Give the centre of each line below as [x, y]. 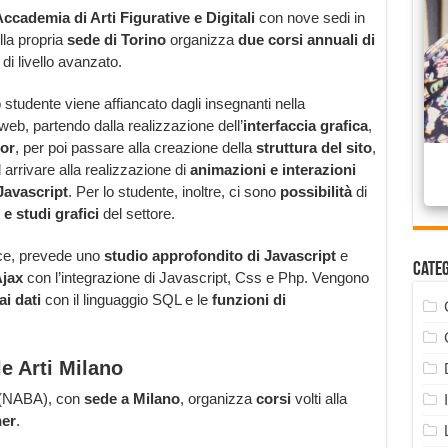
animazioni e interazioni [272, 170]
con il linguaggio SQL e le [126, 300]
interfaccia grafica [305, 126]
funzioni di [248, 300]
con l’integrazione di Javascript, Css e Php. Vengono [195, 278]
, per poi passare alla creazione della [135, 148]
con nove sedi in [309, 18]
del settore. [136, 214]
